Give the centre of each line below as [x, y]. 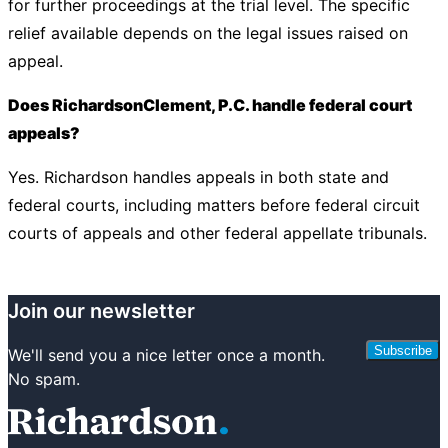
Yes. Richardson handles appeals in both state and [198, 177]
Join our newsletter [101, 310]
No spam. [44, 378]
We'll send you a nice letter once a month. [166, 354]
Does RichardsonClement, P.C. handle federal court [210, 105]
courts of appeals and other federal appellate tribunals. [217, 233]
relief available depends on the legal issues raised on [208, 33]
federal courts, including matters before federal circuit [214, 205]
